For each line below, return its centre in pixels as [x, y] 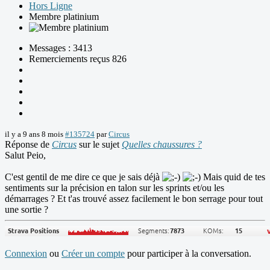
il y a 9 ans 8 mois [34, 134]
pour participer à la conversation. [188, 254]
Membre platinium [64, 17]
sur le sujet [99, 145]
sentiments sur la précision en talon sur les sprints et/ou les [115, 188]
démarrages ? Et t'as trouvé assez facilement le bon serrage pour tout [134, 199]
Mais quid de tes [233, 177]
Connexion [26, 254]
